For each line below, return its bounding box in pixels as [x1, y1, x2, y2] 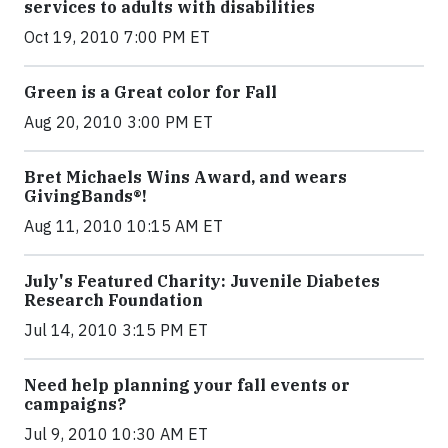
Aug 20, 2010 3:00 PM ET [24, 112, 213, 132]
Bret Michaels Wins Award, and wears [24, 167, 347, 187]
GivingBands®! [24, 186, 147, 206]
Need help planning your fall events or [24, 375, 350, 395]
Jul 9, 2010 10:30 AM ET [24, 424, 208, 444]
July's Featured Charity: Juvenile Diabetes [24, 271, 380, 291]
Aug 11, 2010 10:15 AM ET [24, 216, 223, 236]
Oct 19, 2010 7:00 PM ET [24, 27, 210, 47]
